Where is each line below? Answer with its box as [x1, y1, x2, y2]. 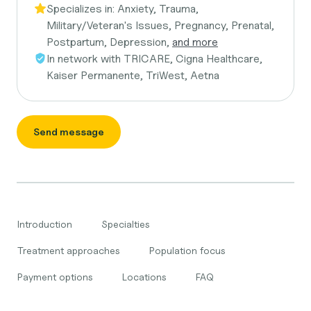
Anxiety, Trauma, [117, 2, 199, 15]
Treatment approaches [17, 244, 120, 256]
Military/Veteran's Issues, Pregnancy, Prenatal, [47, 19, 274, 32]
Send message [33, 126, 104, 137]
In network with [47, 52, 124, 65]
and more [172, 35, 218, 49]
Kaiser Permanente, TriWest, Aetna [47, 69, 219, 82]
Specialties [101, 218, 150, 230]
